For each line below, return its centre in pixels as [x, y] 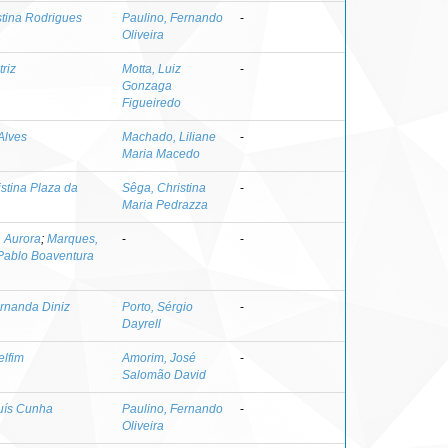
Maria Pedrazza [165, 204]
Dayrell [141, 323]
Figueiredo [151, 102]
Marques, [72, 238]
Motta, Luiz [151, 68]
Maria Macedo [161, 153]
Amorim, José [159, 357]
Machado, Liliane [169, 136]
